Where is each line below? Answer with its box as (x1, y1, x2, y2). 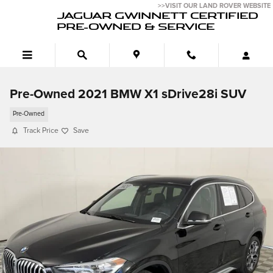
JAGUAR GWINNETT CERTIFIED (57, 9, 258, 22)
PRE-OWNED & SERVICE (57, 19, 214, 33)
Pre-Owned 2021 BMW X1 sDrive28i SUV (10, 88, 246, 101)
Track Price (23, 127, 58, 135)
